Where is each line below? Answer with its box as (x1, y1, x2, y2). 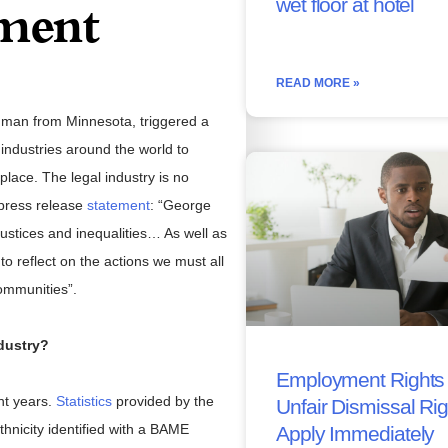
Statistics (56, 392, 112, 409)
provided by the (112, 392, 214, 409)
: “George (150, 196, 211, 213)
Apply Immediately (276, 421, 435, 445)
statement (87, 196, 150, 213)
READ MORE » (276, 75, 361, 90)
